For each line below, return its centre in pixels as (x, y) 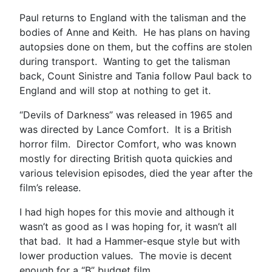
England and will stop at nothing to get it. (117, 90)
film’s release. (50, 187)
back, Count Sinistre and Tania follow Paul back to (136, 76)
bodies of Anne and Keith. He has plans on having (135, 32)
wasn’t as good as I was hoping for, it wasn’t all (128, 226)
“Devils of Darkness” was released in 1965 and (126, 114)
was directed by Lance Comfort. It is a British (125, 129)
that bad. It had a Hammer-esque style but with (130, 241)
